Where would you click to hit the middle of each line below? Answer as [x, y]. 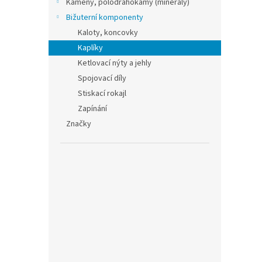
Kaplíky [90, 48]
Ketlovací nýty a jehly [115, 63]
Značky [79, 124]
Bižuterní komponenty [105, 18]
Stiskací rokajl [102, 94]
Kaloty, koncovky [108, 33]
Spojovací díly [102, 78]
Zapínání [92, 109]
